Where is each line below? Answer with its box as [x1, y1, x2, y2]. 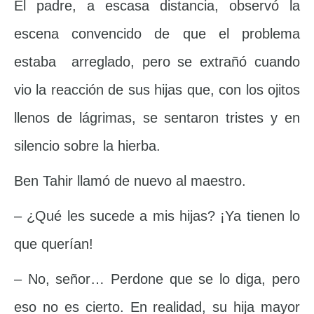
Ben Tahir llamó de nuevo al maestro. [14, 173, 246, 189]
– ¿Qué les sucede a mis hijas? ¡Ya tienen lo [14, 208, 300, 224]
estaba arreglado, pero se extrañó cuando [14, 54, 300, 70]
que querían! [14, 236, 93, 252]
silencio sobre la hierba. [14, 138, 161, 154]
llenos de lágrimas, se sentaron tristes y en [14, 110, 300, 126]
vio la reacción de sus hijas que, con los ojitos [14, 82, 300, 98]
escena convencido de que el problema [14, 26, 300, 42]
